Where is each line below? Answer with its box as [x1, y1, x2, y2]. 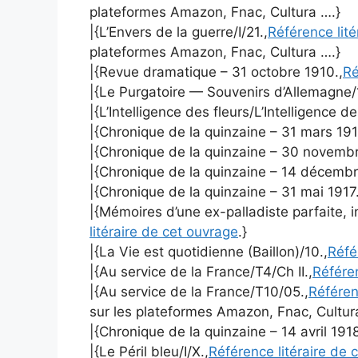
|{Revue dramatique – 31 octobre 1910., [89, 63, 343, 80]
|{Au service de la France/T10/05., [89, 283, 308, 300]
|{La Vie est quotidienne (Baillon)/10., [89, 243, 328, 260]
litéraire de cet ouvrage [89, 223, 238, 240]
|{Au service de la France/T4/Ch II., [89, 263, 312, 280]
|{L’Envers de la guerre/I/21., [89, 23, 268, 40]
